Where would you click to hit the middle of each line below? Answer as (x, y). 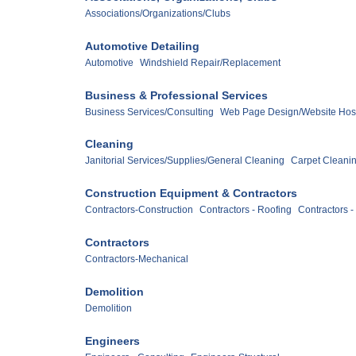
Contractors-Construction (139, 210)
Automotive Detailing (142, 46)
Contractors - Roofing (246, 210)
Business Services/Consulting (149, 112)
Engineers (112, 341)
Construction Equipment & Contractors (191, 193)
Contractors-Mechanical (137, 259)
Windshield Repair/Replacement (210, 62)
